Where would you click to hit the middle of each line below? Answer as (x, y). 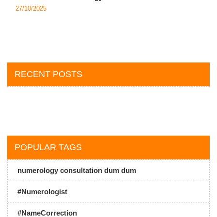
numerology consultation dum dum (77, 170)
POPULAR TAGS (48, 147)
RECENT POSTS (48, 74)
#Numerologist (42, 192)
